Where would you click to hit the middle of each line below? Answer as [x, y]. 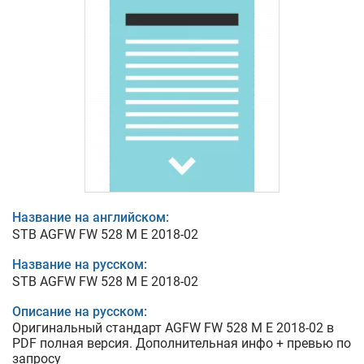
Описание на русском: [80, 312]
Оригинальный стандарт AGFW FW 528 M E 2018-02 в [173, 328]
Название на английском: [91, 217]
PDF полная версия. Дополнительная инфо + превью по [182, 343]
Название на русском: [80, 264]
